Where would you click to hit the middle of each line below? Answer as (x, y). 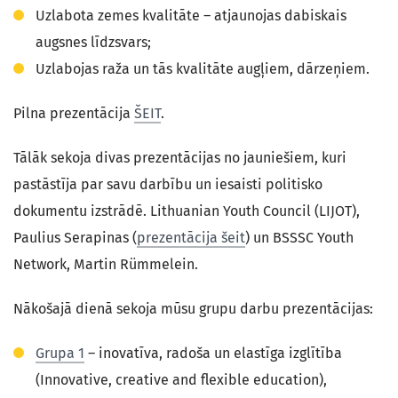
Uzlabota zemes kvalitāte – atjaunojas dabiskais (191, 16)
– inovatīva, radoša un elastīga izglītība (213, 353)
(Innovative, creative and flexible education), (181, 380)
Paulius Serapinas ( (75, 238)
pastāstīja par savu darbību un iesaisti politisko (168, 184)
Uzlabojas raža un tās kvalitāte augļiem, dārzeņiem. (203, 69)
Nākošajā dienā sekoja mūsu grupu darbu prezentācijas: (193, 309)
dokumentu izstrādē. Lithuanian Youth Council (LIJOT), (187, 211)
